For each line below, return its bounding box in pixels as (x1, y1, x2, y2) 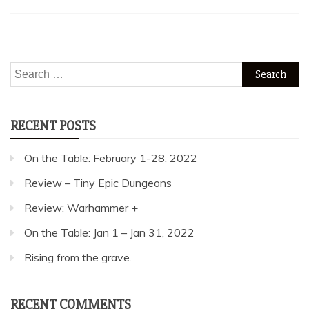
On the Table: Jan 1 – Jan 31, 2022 (24, 226, 195, 240)
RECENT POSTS (10, 117, 96, 135)
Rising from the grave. (24, 250, 132, 265)
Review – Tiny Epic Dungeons (24, 176, 172, 190)
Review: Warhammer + (24, 201, 138, 215)
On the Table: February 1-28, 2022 (24, 151, 197, 166)
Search (10, 63, 44, 78)
